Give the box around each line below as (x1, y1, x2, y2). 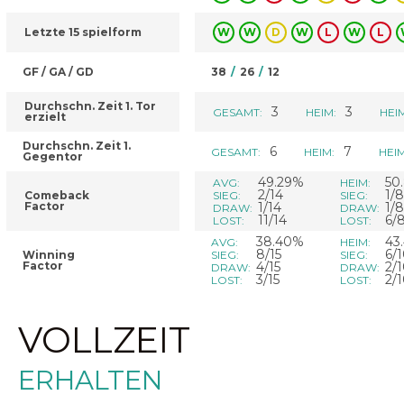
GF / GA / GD (23, 65, 94, 78)
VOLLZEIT (18, 318, 190, 362)
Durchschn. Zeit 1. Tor (24, 99, 156, 113)
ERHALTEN (18, 364, 162, 396)
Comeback (24, 188, 89, 202)
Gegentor (23, 150, 83, 163)
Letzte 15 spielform (24, 25, 142, 39)
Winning (23, 248, 75, 262)
